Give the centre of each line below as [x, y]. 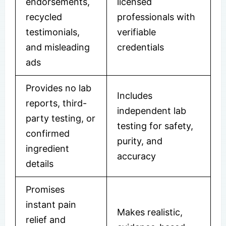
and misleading [58, 47]
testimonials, [53, 32]
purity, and [140, 141]
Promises [45, 189]
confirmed [48, 133]
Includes [135, 95]
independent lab [152, 110]
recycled [44, 17]
